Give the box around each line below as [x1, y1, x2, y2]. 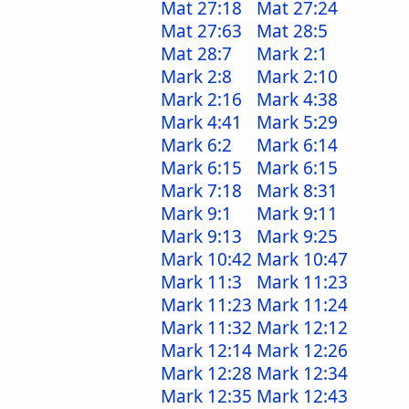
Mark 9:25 [257, 225, 338, 248]
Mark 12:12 [257, 316, 348, 340]
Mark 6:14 [257, 133, 338, 157]
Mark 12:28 [161, 362, 252, 385]
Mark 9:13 [161, 225, 242, 248]
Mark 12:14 [161, 339, 252, 362]
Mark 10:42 [161, 247, 252, 271]
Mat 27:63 [161, 19, 242, 43]
